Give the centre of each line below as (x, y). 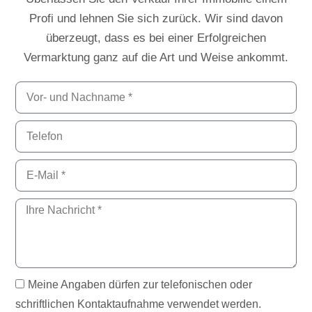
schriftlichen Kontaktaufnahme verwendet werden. (139, 304)
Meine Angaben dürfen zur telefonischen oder (140, 284)
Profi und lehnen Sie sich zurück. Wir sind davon (156, 18)
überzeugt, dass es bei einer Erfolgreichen (156, 38)
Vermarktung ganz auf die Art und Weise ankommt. (156, 57)
